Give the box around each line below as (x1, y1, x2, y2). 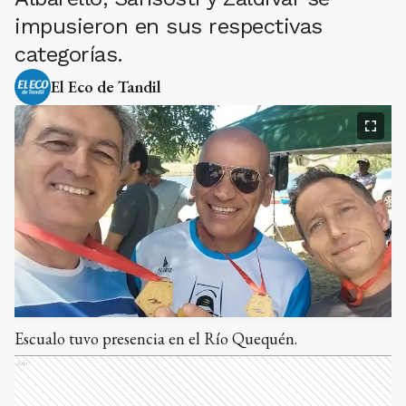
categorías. (14, 42, 123, 67)
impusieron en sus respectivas (14, 14, 323, 39)
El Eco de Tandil (51, 76, 161, 97)
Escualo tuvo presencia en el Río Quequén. (14, 328, 297, 349)
